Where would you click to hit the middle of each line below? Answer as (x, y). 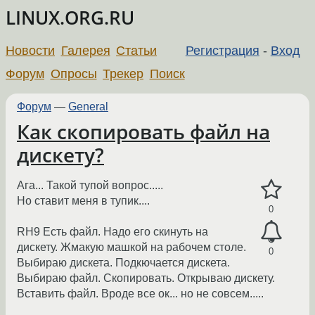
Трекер (123, 73)
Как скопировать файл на (143, 131)
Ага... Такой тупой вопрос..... (90, 186)
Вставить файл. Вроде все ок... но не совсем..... (140, 294)
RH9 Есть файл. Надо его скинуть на (112, 232)
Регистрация (222, 50)
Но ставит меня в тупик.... (83, 201)
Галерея (85, 50)
